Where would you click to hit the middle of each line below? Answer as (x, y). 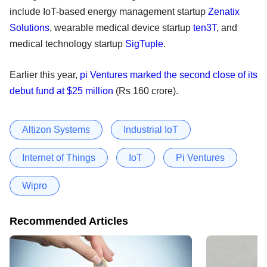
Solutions (30, 27)
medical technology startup (67, 44)
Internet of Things (59, 157)
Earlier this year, (45, 74)
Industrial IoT (151, 129)
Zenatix (224, 11)
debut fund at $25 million (61, 91)
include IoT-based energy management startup (109, 11)
